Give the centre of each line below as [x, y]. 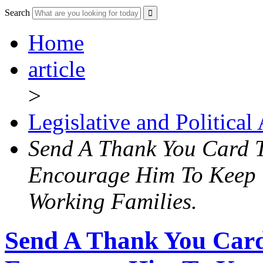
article [57, 69]
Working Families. [113, 201]
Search [17, 13]
